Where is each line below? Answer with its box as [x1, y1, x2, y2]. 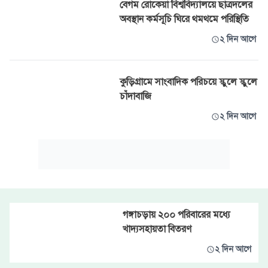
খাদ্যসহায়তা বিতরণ [122, 223, 191, 235]
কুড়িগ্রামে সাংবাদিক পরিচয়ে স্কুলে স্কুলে [120, 76, 257, 88]
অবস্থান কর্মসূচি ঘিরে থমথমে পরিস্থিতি [120, 13, 249, 25]
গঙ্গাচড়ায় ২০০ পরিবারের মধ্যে [122, 209, 230, 221]
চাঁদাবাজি [120, 90, 151, 102]
